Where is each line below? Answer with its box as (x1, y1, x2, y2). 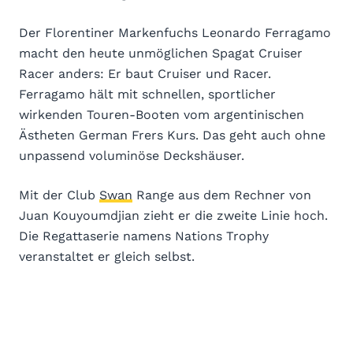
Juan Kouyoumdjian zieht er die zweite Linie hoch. (19, 208, 328, 224)
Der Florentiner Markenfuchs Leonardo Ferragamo (19, 25, 331, 41)
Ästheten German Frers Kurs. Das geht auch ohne (19, 128, 325, 143)
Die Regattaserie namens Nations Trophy (19, 229, 269, 244)
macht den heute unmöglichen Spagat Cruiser (19, 46, 303, 61)
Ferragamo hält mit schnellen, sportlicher (19, 87, 276, 102)
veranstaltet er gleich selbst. (19, 249, 195, 265)
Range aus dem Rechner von (132, 188, 311, 203)
